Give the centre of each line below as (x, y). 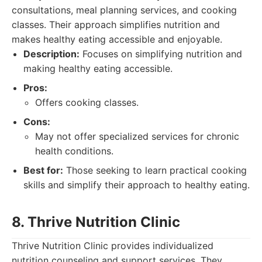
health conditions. (74, 151)
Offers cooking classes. (87, 102)
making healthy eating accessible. (98, 68)
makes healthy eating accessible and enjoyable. (117, 39)
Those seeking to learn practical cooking (155, 170)
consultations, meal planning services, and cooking (124, 10)
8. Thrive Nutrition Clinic (96, 222)
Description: (51, 54)
